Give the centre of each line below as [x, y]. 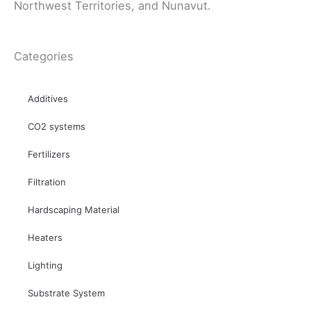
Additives [48, 98]
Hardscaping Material [74, 209]
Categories [44, 56]
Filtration [47, 182]
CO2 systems [57, 126]
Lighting [45, 265]
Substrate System [66, 293]
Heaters [45, 237]
